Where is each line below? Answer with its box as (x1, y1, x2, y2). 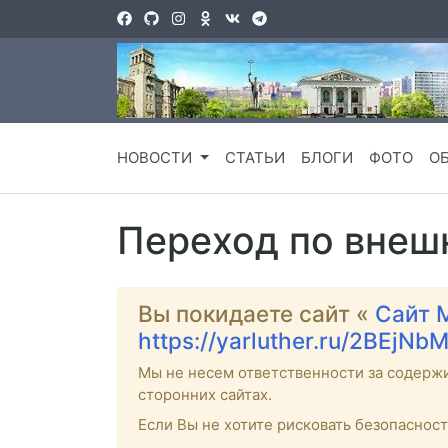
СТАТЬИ (224, 148, 285, 168)
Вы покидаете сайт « (138, 300, 375, 328)
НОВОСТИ (117, 148, 196, 168)
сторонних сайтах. (138, 385, 272, 405)
